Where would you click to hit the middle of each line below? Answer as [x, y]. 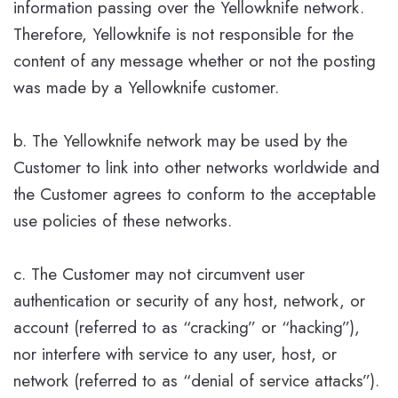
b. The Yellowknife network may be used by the [180, 140]
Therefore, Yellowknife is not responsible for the [183, 34]
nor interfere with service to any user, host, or [175, 354]
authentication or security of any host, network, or [189, 300]
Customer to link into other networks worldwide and [196, 167]
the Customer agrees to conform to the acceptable [195, 194]
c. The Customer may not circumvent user [159, 274]
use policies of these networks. [123, 220]
